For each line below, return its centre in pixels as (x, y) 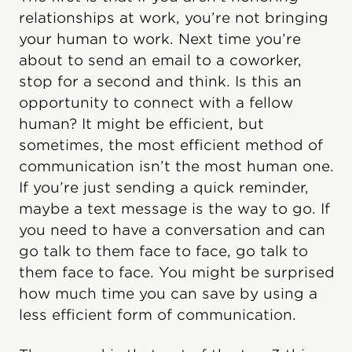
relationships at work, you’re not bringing (174, 18)
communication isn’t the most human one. (176, 166)
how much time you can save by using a (168, 293)
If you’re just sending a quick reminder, (164, 187)
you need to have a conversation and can (172, 230)
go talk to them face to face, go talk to (163, 251)
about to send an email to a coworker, (160, 60)
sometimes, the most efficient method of (171, 145)
